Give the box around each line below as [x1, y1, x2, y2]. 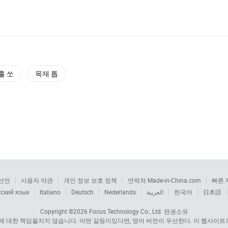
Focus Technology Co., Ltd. [89, 207, 162, 215]
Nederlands [104, 187, 136, 196]
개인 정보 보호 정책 [64, 176, 117, 184]
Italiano [40, 187, 61, 196]
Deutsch [71, 187, 94, 196]
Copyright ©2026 [40, 207, 89, 215]
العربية [147, 187, 163, 196]
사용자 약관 [21, 176, 53, 184]
